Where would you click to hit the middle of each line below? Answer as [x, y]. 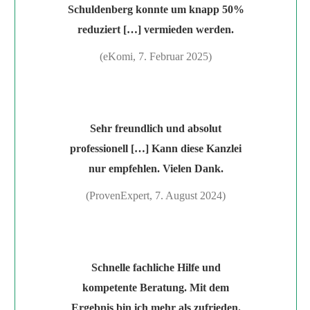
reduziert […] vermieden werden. [156, 30]
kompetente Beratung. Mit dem [156, 288]
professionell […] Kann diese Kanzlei [156, 149]
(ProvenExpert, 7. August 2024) [156, 196]
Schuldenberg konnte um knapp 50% [156, 10]
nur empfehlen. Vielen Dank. [156, 169]
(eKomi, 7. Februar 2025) [156, 57]
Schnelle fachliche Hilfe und [156, 268]
